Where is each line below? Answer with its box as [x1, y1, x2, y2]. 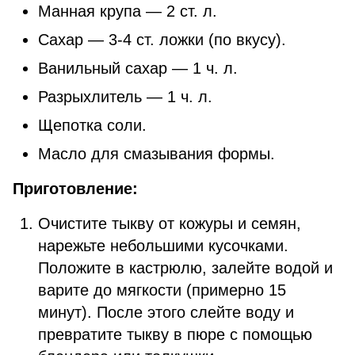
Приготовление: [13, 180, 138, 197]
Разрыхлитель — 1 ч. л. [38, 88, 212, 105]
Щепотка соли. [38, 116, 147, 134]
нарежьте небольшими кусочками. [38, 237, 288, 254]
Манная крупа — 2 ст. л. [38, 2, 217, 20]
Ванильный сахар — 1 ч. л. [38, 59, 238, 77]
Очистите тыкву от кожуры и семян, [38, 215, 301, 232]
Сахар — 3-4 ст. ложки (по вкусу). [38, 31, 286, 48]
